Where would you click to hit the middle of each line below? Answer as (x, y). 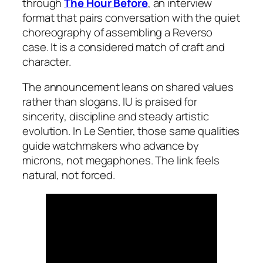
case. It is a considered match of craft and (124, 47)
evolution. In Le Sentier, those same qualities (131, 131)
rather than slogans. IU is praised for (110, 102)
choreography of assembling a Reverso (118, 32)
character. (47, 61)
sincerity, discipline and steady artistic (116, 117)
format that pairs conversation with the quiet (131, 17)
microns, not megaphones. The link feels (121, 161)
